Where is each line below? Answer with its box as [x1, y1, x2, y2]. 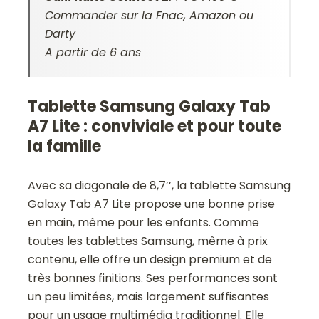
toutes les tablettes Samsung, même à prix [28, 232, 268, 249]
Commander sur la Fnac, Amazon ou [45, 6, 254, 23]
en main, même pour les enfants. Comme [28, 214, 260, 231]
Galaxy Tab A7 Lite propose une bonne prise [28, 195, 276, 212]
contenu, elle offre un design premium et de [28, 251, 273, 268]
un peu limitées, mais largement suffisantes [28, 288, 270, 305]
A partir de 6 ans [45, 43, 142, 61]
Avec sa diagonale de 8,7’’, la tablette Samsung [28, 177, 291, 194]
